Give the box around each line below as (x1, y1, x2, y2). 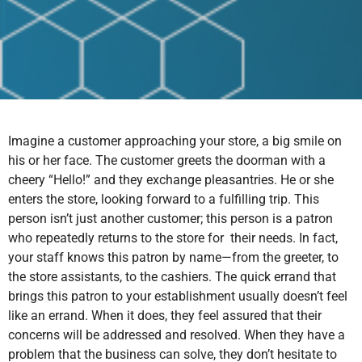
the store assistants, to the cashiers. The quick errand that (8, 269, 336, 285)
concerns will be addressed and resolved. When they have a (8, 327, 345, 343)
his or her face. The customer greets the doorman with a (8, 153, 326, 169)
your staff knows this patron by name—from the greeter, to (8, 250, 339, 266)
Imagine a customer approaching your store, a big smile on (8, 133, 342, 149)
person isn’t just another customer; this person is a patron (8, 211, 333, 227)
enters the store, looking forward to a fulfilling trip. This (8, 192, 319, 208)
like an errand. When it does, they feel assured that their (8, 308, 322, 324)
